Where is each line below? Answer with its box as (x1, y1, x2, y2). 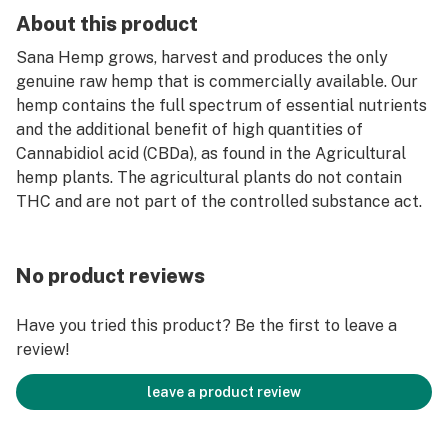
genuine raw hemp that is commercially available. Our (16, 72, 418, 91)
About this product (16, 12, 198, 36)
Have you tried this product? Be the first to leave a (16, 316, 397, 335)
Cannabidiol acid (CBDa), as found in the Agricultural (16, 144, 406, 163)
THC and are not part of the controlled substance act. (16, 192, 422, 211)
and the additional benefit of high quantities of (16, 120, 363, 139)
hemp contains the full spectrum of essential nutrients (16, 96, 427, 115)
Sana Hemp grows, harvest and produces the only (16, 48, 388, 67)
